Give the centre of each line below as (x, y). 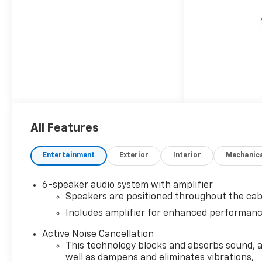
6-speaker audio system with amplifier (128, 186)
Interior (187, 156)
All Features (65, 128)
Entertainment (69, 156)
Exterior (134, 156)
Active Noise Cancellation (98, 235)
